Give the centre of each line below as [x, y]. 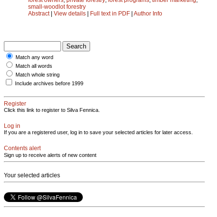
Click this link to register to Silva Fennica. [52, 110]
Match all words [34, 66]
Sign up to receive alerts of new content [50, 155]
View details [70, 13]
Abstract [39, 13]
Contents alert [22, 148]
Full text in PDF [110, 13]
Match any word [34, 57]
